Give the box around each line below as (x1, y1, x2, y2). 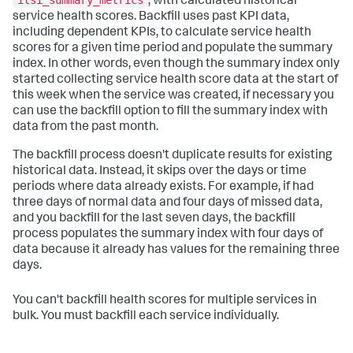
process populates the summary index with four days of (13, 229, 323, 242)
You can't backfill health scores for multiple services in (13, 295, 317, 308)
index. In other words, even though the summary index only (13, 58, 340, 72)
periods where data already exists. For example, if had (13, 181, 314, 195)
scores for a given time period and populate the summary (13, 43, 333, 56)
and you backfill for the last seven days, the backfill (13, 213, 295, 226)
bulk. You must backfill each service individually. (13, 310, 279, 324)
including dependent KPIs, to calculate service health (13, 27, 311, 40)
